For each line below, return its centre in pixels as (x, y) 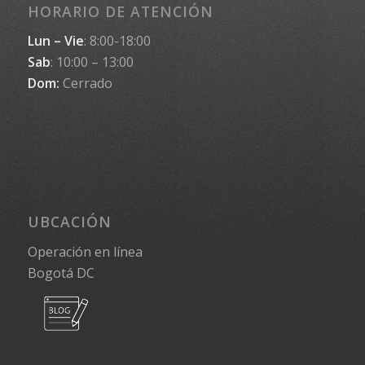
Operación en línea (85, 251)
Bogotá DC (61, 273)
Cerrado (86, 84)
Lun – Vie (55, 41)
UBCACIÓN (69, 222)
